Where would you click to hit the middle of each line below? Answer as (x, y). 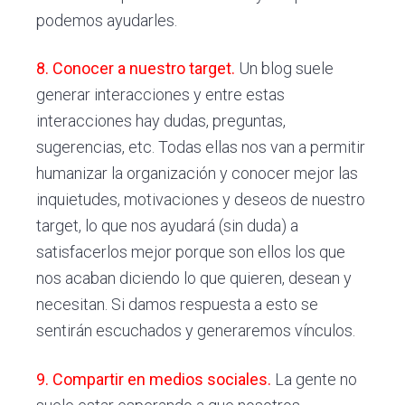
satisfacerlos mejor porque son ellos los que (191, 252)
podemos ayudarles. (107, 20)
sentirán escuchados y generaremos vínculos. (196, 331)
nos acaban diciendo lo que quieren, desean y (194, 278)
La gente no (316, 380)
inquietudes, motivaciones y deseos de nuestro (201, 200)
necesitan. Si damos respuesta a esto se (178, 305)
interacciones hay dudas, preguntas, (161, 121)
